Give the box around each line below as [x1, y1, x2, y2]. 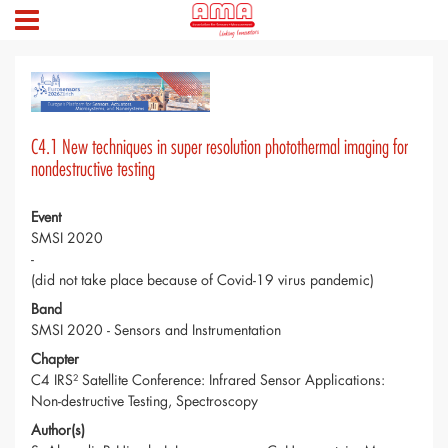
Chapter [31, 349, 79, 369]
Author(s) [31, 420, 85, 440]
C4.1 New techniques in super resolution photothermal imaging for [31, 135, 408, 161]
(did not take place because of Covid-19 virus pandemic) [31, 270, 374, 290]
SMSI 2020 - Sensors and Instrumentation [31, 320, 281, 340]
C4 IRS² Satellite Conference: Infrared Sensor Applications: [31, 370, 385, 390]
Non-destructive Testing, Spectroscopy [31, 391, 258, 411]
